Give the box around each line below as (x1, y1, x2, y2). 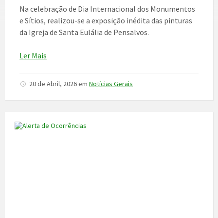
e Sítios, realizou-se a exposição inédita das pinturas (19, 16, 192, 25)
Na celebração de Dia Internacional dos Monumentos (19, 4, 195, 14)
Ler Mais (19, 51, 47, 60)
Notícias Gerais (89, 79, 133, 88)
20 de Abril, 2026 (29, 79, 78, 88)
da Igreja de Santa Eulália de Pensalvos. (19, 27, 149, 37)
